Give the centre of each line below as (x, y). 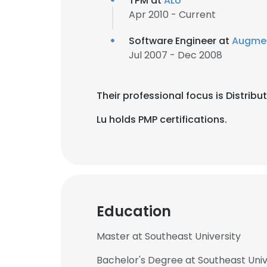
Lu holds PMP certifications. (162, 119)
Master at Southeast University (169, 236)
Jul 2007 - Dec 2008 (176, 55)
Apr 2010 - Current (172, 15)
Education (134, 211)
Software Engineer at (180, 41)
